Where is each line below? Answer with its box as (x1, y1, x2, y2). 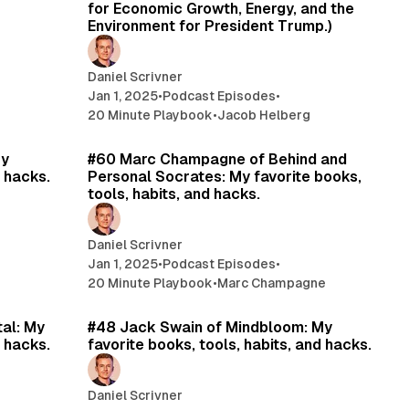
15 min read (303, 289, 365, 303)
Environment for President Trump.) (88, 16, 333, 35)
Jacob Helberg (217, 107, 311, 122)
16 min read (303, 121, 365, 135)
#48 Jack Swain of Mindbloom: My (88, 318, 333, 336)
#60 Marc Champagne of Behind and (88, 150, 348, 168)
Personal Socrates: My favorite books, (88, 167, 362, 185)
